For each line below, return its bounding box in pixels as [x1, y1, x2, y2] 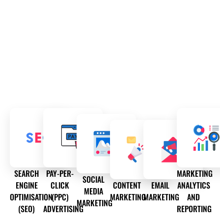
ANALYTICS [177, 179, 210, 192]
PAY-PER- [46, 167, 74, 180]
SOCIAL [82, 173, 105, 186]
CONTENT [112, 179, 141, 192]
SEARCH [14, 167, 39, 180]
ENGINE [15, 179, 38, 192]
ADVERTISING [43, 203, 83, 215]
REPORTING [177, 203, 212, 215]
